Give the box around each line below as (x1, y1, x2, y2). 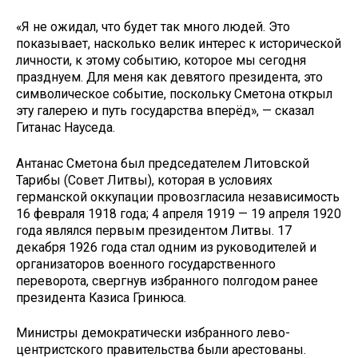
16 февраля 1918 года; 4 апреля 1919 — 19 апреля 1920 (16, 205, 341, 221)
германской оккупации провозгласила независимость (16, 189, 340, 205)
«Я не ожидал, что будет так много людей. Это (16, 18, 290, 34)
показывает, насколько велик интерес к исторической (16, 35, 341, 51)
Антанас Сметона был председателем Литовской (16, 155, 309, 171)
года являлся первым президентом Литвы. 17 (16, 222, 292, 238)
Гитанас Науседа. (16, 119, 115, 135)
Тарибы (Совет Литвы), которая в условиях (16, 172, 272, 188)
